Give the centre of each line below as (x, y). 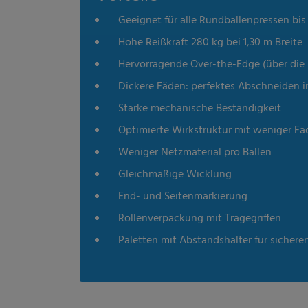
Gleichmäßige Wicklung (175, 175)
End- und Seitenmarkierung (183, 197)
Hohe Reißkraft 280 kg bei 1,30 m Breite (210, 43)
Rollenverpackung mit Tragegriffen (200, 219)
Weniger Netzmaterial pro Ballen (195, 153)
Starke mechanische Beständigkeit (200, 109)
